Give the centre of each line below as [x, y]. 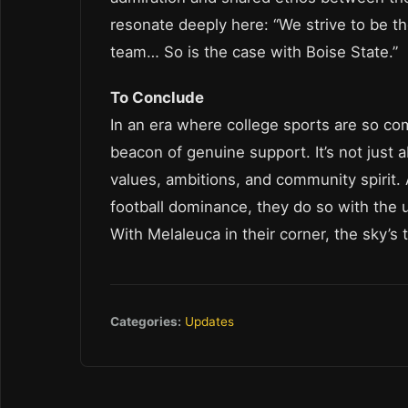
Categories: [146, 322]
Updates [209, 322]
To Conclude [157, 98]
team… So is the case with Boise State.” [254, 52]
